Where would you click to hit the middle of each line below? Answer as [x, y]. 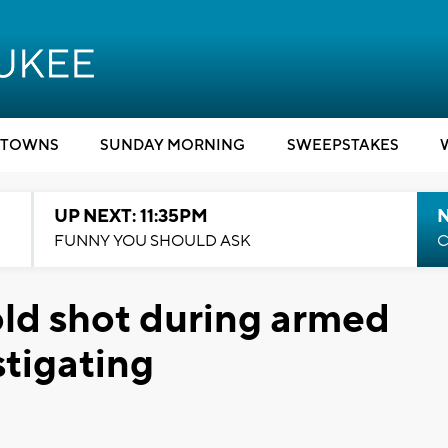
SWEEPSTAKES [342, 145]
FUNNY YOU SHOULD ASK [152, 241]
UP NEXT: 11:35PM [130, 216]
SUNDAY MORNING [172, 145]
